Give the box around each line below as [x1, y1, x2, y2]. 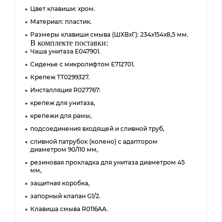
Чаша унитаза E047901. [30, 48, 101, 55]
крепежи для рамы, [30, 112, 92, 119]
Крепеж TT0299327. [30, 73, 90, 81]
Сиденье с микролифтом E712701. [30, 60, 135, 68]
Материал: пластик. [30, 18, 92, 25]
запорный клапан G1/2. [30, 192, 101, 200]
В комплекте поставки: [30, 39, 108, 47]
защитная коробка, [30, 179, 90, 187]
